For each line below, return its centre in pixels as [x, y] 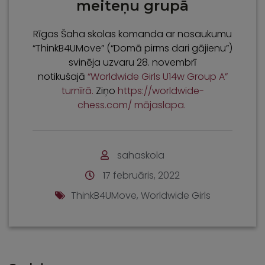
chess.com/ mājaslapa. [132, 105]
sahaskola [141, 155]
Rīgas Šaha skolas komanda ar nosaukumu [132, 34]
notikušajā [62, 76]
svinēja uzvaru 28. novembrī [132, 62]
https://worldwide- [161, 91]
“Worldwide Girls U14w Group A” [157, 76]
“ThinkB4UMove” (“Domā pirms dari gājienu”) [132, 48]
